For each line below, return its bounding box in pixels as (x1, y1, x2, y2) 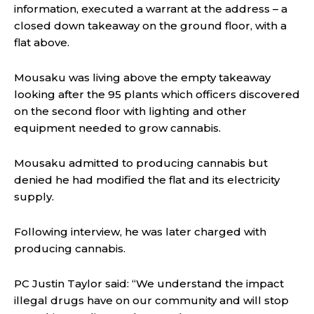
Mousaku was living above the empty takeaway (14, 71, 271, 85)
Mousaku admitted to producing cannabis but (14, 156, 268, 170)
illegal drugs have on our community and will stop (14, 294, 289, 308)
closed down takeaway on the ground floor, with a (14, 19, 287, 33)
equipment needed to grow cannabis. (14, 121, 221, 135)
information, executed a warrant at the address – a (14, 2, 287, 16)
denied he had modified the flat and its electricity (14, 173, 280, 187)
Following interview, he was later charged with (14, 225, 266, 239)
